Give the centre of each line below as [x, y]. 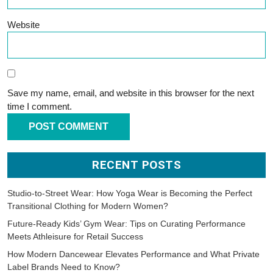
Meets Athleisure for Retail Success [75, 237]
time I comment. [40, 107]
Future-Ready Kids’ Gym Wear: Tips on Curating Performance [126, 224]
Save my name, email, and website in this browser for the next [131, 93]
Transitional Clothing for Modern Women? [88, 206]
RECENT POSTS [136, 165]
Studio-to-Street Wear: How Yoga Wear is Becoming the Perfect [130, 193]
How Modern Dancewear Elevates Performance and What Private [133, 254]
